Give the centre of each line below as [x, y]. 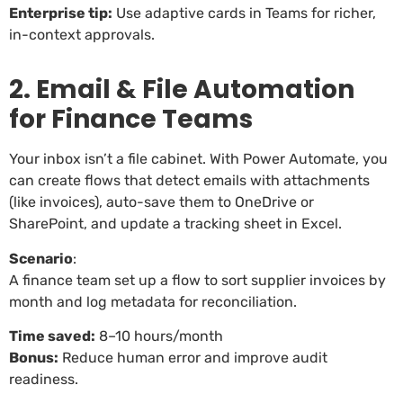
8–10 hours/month [159, 336]
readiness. [45, 379]
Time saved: [52, 336]
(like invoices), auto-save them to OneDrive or [161, 202]
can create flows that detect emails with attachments [189, 181]
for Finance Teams [131, 120]
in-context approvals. [84, 34]
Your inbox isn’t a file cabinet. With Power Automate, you [198, 159]
